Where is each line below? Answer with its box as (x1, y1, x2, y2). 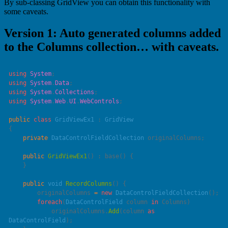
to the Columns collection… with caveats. (4, 40, 219, 54)
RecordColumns (62, 180, 112, 187)
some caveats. (4, 7, 48, 16)
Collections (55, 88, 95, 96)
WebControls (80, 97, 120, 105)
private (23, 134, 48, 141)
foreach (37, 198, 63, 206)
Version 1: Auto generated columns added (4, 26, 221, 40)
